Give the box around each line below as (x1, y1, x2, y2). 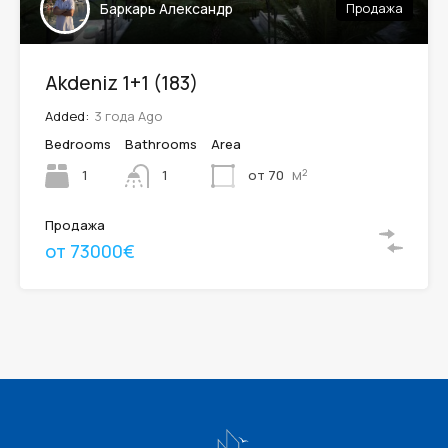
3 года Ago (94, 106, 162, 125)
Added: (45, 106, 89, 125)
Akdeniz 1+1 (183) (45, 69, 198, 96)
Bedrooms (45, 134, 111, 153)
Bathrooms (125, 134, 197, 153)
